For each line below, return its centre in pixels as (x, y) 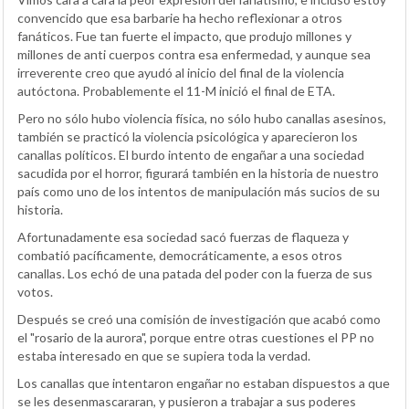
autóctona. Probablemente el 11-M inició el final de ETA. (176, 90)
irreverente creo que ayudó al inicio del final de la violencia (181, 72)
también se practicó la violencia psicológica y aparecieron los (188, 136)
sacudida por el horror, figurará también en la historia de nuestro (198, 173)
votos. (35, 291)
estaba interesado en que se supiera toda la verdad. (164, 355)
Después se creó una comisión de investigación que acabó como (199, 319)
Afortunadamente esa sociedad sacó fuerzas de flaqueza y (183, 236)
